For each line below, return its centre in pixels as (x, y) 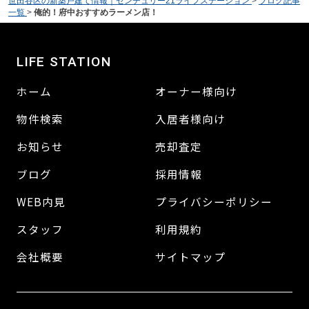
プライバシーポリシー (214, 201)
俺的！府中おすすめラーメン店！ (96, 13)
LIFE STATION (63, 62)
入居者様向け (191, 119)
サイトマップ (191, 256)
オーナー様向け (197, 91)
